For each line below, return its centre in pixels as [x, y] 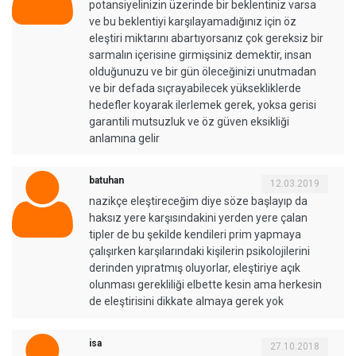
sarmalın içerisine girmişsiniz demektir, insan [200, 54]
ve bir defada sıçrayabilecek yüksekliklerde [195, 88]
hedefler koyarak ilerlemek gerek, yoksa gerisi [203, 104]
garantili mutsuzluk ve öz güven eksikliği [189, 121]
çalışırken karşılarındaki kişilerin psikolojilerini [199, 251]
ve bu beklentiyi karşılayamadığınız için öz [193, 21]
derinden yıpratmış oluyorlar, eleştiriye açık [195, 267]
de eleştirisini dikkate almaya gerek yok [186, 301]
